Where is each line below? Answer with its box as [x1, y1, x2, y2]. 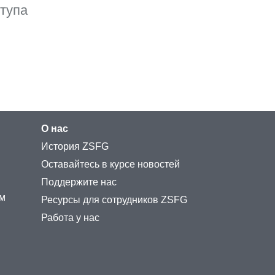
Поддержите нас [41, 177, 117, 188]
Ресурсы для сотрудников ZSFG [41, 195, 187, 206]
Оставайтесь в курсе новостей [41, 159, 180, 170]
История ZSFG [41, 141, 109, 152]
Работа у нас [41, 212, 99, 223]
